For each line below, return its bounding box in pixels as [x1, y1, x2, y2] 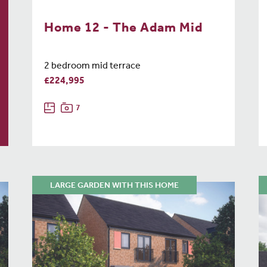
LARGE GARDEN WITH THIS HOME [50, 182, 179, 191]
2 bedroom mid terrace [44, 62, 141, 72]
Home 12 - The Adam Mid [44, 22, 203, 36]
